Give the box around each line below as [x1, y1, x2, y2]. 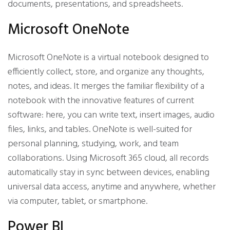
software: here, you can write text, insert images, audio [8, 108, 215, 123]
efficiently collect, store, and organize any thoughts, [8, 65, 204, 80]
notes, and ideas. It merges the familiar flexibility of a [8, 79, 204, 94]
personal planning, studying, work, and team [8, 137, 179, 151]
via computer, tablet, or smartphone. [8, 194, 147, 209]
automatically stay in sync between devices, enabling [8, 165, 209, 180]
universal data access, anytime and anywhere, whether [8, 180, 216, 195]
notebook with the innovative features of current [8, 93, 194, 108]
